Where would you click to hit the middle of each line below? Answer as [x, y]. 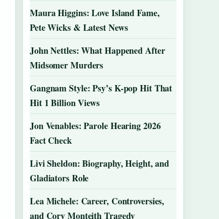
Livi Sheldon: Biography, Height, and [100, 163]
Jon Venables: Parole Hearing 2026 [95, 126]
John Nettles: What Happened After [98, 50]
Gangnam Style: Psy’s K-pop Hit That [101, 88]
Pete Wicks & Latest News [79, 27]
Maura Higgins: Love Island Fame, [95, 13]
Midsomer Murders [67, 65]
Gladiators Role [59, 178]
